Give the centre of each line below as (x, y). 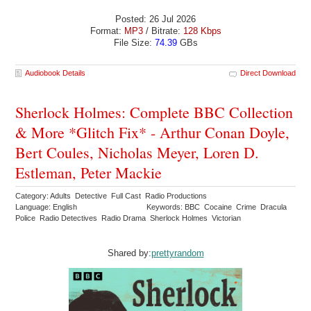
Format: (107, 31)
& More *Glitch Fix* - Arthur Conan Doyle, (153, 133)
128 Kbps (202, 31)
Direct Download (268, 73)
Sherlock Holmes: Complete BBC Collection (154, 112)
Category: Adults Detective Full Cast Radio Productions (112, 196)
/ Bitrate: (163, 31)
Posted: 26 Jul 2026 (155, 19)
